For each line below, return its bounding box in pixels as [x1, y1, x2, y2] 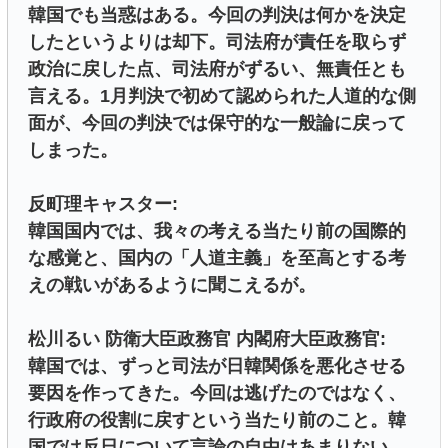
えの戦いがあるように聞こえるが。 [28, 274, 316, 295]
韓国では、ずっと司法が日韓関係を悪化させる [28, 355, 406, 376]
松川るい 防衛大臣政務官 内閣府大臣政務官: [28, 328, 386, 349]
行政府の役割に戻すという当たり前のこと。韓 [28, 409, 406, 430]
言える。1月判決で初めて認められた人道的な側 [28, 85, 416, 106]
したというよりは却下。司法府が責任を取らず [28, 31, 406, 52]
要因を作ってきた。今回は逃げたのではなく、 [28, 382, 406, 403]
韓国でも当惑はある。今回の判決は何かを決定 [28, 4, 406, 25]
